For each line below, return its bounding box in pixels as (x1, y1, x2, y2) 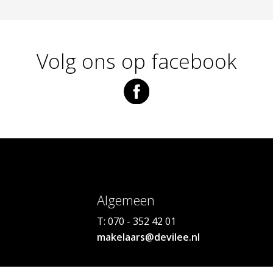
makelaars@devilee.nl (97, 230, 200, 244)
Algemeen (97, 191, 155, 210)
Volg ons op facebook (37, 47, 236, 75)
